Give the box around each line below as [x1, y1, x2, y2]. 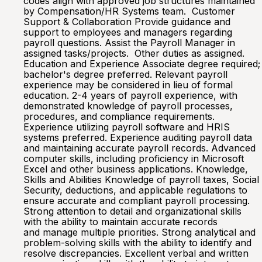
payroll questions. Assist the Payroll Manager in [23, 37, 235, 49]
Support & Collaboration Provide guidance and [23, 16, 230, 27]
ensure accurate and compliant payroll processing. [23, 195, 250, 206]
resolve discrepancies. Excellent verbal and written [23, 247, 249, 259]
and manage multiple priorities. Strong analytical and [23, 226, 256, 238]
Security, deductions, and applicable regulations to [23, 184, 247, 196]
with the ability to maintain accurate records [23, 216, 218, 227]
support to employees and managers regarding [23, 26, 232, 38]
